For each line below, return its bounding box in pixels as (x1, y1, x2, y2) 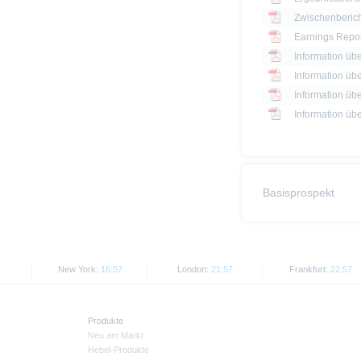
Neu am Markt (88, 330, 143, 341)
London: (177, 264, 211, 275)
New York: (57, 264, 101, 275)
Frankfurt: (288, 264, 330, 275)
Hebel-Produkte (88, 345, 149, 355)
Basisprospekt (263, 186, 334, 200)
